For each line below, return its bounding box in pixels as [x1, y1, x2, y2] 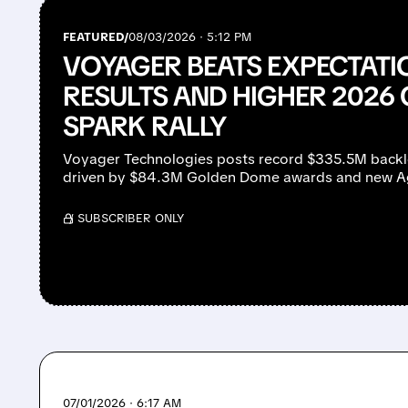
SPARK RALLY [63, 108, 227, 145]
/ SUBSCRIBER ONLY [69, 210, 185, 227]
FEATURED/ [63, 29, 129, 46]
